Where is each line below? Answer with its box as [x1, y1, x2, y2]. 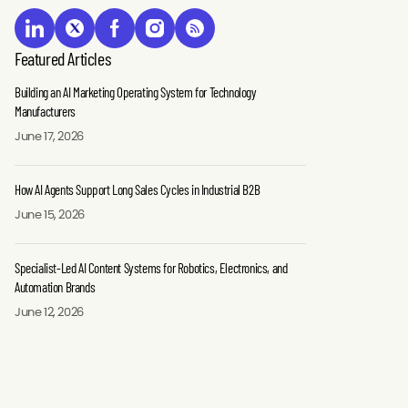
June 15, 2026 [15, 209, 85, 222]
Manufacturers [15, 103, 76, 120]
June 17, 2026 [15, 131, 84, 144]
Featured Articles [15, 47, 111, 70]
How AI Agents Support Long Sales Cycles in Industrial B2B [15, 181, 260, 199]
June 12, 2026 [15, 307, 84, 320]
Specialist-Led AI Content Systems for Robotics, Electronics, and [15, 260, 288, 277]
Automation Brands [15, 279, 96, 296]
